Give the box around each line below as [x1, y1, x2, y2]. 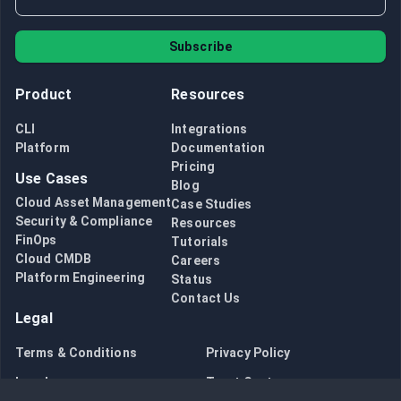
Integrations [171, 122, 248, 137]
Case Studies [171, 197, 252, 212]
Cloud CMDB [15, 252, 91, 267]
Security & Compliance [15, 214, 153, 229]
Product [15, 86, 73, 104]
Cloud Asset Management [15, 195, 172, 210]
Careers [171, 253, 220, 269]
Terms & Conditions [15, 346, 137, 361]
